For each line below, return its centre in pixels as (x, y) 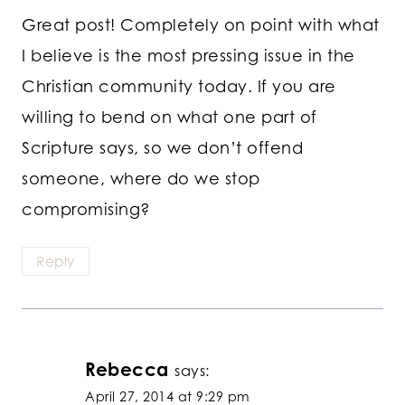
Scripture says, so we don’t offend (162, 147)
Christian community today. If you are (179, 85)
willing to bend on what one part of (170, 116)
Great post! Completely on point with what (201, 24)
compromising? (86, 208)
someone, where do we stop (141, 178)
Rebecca (127, 370)
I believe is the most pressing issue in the (188, 55)
